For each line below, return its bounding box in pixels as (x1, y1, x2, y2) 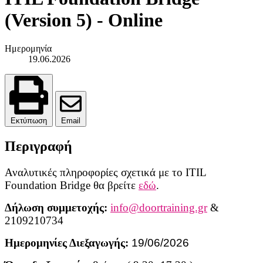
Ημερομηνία (5, 43, 52, 54)
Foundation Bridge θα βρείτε (5, 179, 139, 191)
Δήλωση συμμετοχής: (5, 201, 110, 214)
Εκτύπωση (11, 116, 47, 126)
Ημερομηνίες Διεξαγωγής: (5, 237, 131, 249)
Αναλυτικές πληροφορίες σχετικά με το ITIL (5, 166, 206, 178)
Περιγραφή (5, 139, 72, 154)
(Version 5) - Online (5, 9, 163, 31)
